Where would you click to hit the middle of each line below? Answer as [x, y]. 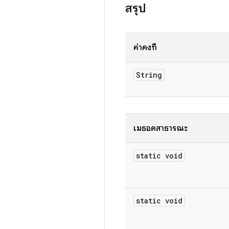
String [149, 75]
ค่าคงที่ [145, 48]
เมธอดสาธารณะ [161, 128]
